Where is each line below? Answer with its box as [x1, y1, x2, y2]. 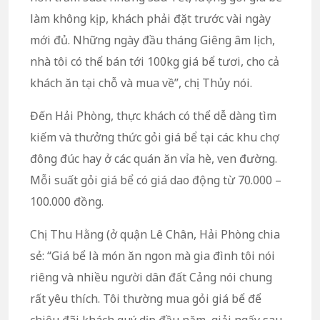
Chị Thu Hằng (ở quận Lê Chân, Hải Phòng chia [30, 226, 280, 243]
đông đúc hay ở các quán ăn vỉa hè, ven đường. [30, 151, 277, 167]
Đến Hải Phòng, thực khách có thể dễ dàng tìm [30, 108, 276, 124]
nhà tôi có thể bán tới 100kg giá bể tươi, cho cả [30, 54, 279, 70]
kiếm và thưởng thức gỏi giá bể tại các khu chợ [30, 129, 279, 146]
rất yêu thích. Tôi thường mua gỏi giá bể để [30, 291, 261, 307]
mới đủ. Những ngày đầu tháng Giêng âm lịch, [30, 32, 275, 49]
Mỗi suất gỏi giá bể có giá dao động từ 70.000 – [30, 172, 281, 189]
